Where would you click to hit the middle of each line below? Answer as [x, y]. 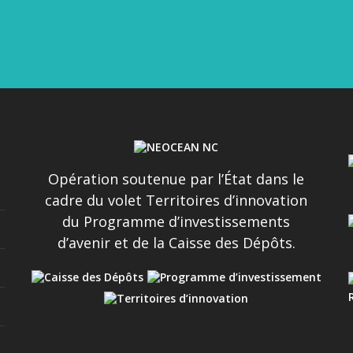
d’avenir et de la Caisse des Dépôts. [176, 242]
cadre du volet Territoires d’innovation [176, 200]
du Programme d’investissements [176, 221]
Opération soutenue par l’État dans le [176, 178]
